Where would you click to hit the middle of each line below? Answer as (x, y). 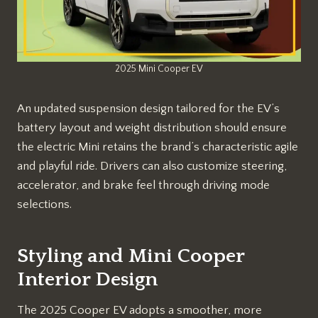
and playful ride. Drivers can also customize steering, (152, 166)
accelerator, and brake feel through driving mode (143, 185)
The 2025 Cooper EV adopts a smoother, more (139, 310)
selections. (44, 204)
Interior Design (87, 279)
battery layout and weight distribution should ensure (152, 127)
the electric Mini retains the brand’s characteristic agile (158, 147)
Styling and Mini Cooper (131, 256)
